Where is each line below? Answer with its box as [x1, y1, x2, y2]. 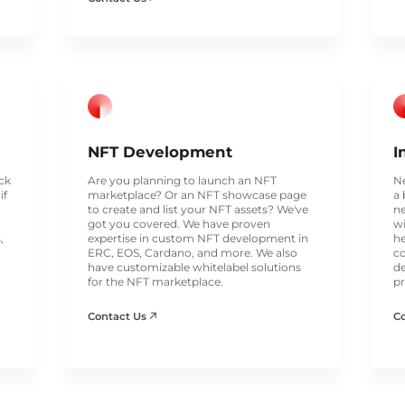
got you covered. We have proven [87, 216, 270, 231]
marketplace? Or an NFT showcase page [87, 187, 306, 202]
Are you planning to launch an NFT [87, 173, 277, 187]
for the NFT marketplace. [87, 274, 223, 288]
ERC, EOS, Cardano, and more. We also [87, 245, 297, 259]
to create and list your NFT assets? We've [87, 202, 308, 216]
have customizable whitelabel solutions [87, 259, 301, 274]
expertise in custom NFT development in [87, 231, 308, 245]
